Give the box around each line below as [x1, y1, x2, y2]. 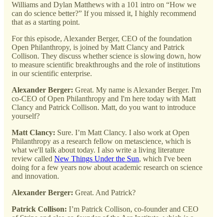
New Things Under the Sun [54, 155, 139, 163]
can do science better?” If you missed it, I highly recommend [12, 9, 196, 18]
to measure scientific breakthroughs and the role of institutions [12, 61, 200, 69]
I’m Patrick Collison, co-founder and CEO [67, 205, 199, 214]
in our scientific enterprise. [12, 69, 92, 78]
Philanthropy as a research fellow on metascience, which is [12, 137, 191, 146]
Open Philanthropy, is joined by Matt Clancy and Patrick [12, 43, 185, 52]
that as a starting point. [12, 18, 82, 27]
